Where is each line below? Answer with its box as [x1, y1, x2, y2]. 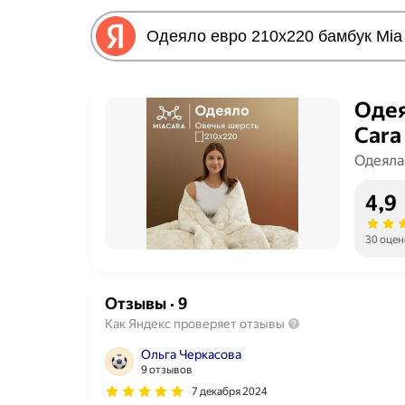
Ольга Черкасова [141, 347, 241, 363]
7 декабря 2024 [192, 385, 268, 399]
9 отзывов [141, 363, 193, 377]
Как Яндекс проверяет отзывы [105, 316, 285, 332]
